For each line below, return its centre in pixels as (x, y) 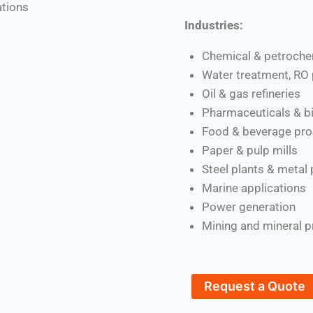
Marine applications (254, 188)
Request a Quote (254, 286)
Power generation (249, 206)
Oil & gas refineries (252, 93)
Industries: (213, 25)
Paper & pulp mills (250, 150)
